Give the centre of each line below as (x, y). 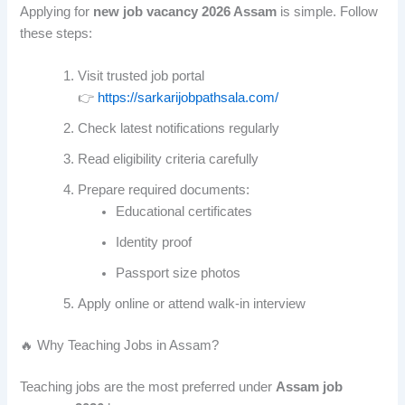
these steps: (57, 33)
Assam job (310, 386)
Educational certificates (184, 212)
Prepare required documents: (164, 190)
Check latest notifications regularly (179, 129)
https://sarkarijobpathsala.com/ (188, 98)
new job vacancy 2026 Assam (185, 11)
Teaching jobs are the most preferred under (148, 386)
